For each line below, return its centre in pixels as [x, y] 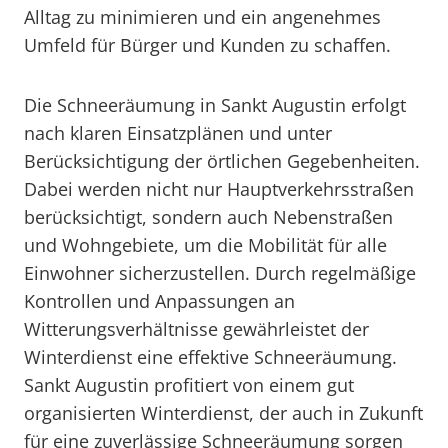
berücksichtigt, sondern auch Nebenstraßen [208, 217]
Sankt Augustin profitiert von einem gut [189, 385]
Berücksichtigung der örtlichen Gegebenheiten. [222, 161]
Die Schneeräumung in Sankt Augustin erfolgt [215, 105]
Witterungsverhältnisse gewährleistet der [196, 329]
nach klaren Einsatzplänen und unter [178, 133]
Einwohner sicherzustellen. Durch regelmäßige [220, 273]
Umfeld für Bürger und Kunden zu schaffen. [207, 45]
